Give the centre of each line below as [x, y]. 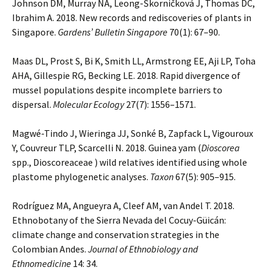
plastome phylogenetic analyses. [81, 177]
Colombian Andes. [50, 249]
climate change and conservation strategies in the [116, 234]
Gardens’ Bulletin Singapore [113, 32]
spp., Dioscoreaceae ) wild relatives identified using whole [130, 162]
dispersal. [33, 104]
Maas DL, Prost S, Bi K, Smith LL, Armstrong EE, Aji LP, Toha [134, 61]
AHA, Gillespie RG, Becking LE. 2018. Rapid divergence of [126, 75]
